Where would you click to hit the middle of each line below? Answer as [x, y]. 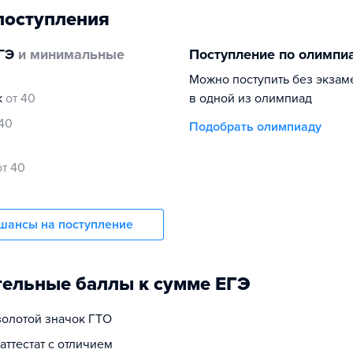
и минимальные [69, 54]
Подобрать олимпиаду [255, 127]
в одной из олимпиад [251, 98]
